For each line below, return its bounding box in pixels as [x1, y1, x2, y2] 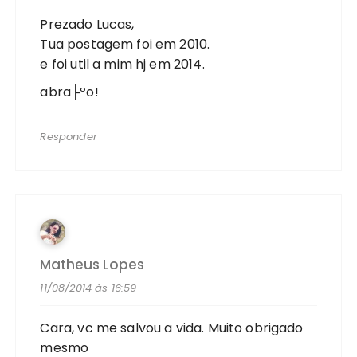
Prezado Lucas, [40, 14, 135, 33]
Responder [40, 128, 97, 144]
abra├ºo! [40, 82, 99, 101]
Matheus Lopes [40, 254, 145, 274]
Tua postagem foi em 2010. [40, 34, 210, 53]
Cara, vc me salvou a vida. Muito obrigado [40, 318, 304, 337]
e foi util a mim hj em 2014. [40, 54, 205, 73]
